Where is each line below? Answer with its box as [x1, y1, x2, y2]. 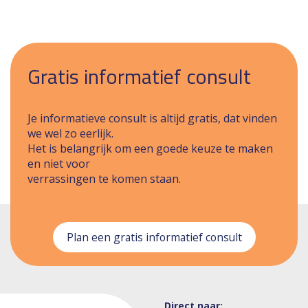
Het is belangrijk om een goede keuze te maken [27, 141, 273, 157]
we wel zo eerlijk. [27, 126, 113, 142]
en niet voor [27, 156, 90, 172]
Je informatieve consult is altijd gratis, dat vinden [27, 111, 277, 126]
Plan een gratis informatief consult [66, 230, 242, 245]
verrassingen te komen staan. [27, 171, 181, 187]
